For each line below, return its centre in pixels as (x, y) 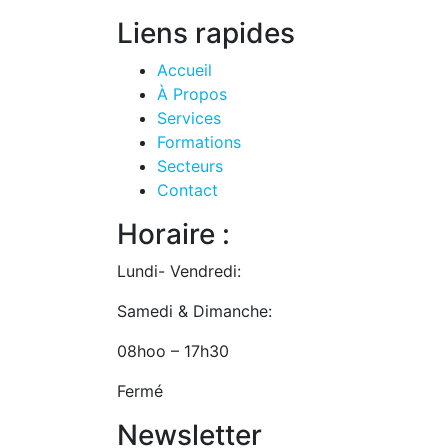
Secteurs (190, 165)
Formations (199, 141)
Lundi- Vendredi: (179, 270)
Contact (187, 189)
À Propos (192, 93)
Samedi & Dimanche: (194, 310)
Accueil (184, 69)
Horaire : (173, 233)
